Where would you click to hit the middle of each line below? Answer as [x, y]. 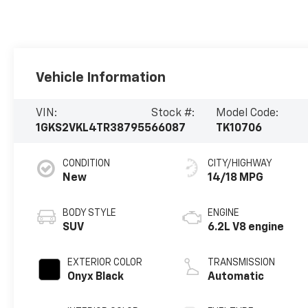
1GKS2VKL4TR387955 [94, 129]
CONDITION [87, 164]
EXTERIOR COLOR [105, 263]
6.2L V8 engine [246, 228]
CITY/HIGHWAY [240, 164]
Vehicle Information [101, 78]
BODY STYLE [90, 213]
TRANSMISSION [242, 263]
